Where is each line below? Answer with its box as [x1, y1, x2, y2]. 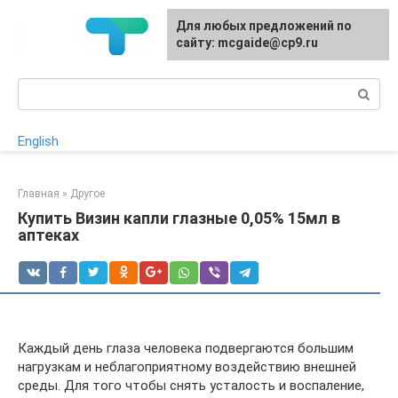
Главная [18, 187, 60, 200]
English [18, 133, 59, 149]
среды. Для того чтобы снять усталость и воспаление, [18, 378, 364, 394]
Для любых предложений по [176, 19, 352, 33]
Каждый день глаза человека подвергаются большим [18, 340, 354, 356]
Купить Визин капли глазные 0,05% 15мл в [18, 209, 340, 227]
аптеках [18, 226, 79, 244]
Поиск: [18, 79, 60, 95]
